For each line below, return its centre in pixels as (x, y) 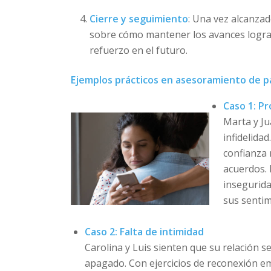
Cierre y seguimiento (139, 19)
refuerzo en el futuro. (139, 51)
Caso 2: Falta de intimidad (145, 231)
